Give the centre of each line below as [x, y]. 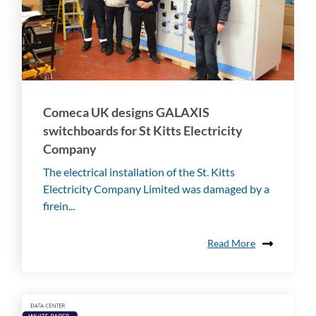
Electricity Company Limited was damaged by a [156, 188]
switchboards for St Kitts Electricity [143, 130]
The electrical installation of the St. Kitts [139, 171]
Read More [231, 243]
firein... [59, 205]
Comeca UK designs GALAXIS [126, 112]
